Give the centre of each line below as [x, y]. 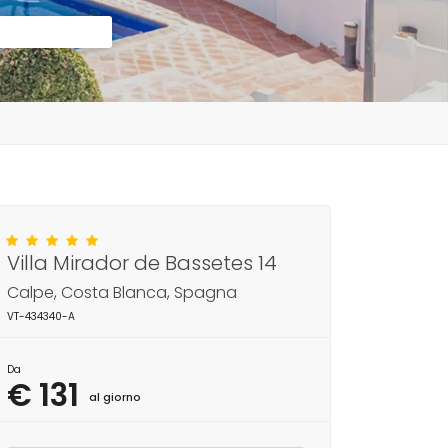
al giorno [115, 397]
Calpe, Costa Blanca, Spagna [122, 292]
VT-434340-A [41, 316]
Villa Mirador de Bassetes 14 [142, 263]
